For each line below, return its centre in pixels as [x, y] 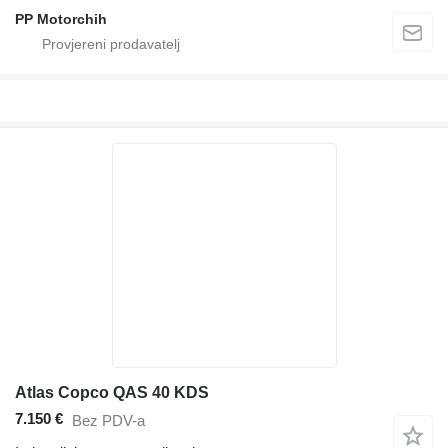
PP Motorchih [61, 18]
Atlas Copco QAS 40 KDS [112, 392]
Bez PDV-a [108, 420]
